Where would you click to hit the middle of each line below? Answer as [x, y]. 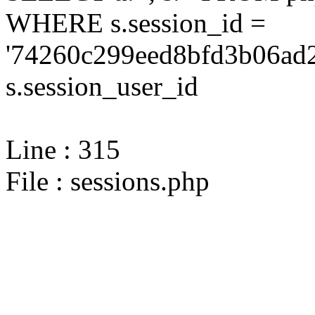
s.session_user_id [102, 86]
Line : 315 [63, 149]
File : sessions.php [108, 181]
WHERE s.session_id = [136, 23]
